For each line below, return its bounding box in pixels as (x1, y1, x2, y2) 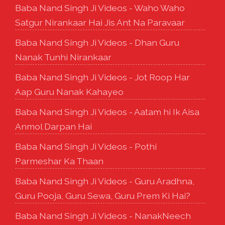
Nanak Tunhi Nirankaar (15, 51, 111, 62)
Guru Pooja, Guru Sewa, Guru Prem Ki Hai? (15, 190, 190, 201)
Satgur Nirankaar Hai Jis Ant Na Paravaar (15, 17, 185, 28)
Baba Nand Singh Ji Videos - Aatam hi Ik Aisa (15, 106, 199, 117)
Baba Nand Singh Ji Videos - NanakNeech (15, 210, 191, 221)
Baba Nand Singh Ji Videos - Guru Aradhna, (15, 175, 194, 186)
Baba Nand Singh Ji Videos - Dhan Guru (15, 37, 179, 48)
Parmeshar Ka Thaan (15, 155, 103, 166)
